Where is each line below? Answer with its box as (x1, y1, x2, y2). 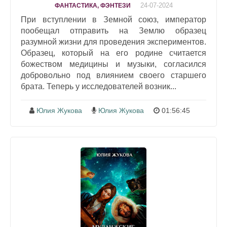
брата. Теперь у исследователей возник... (21, 82, 176, 91)
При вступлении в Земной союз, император (21, 15, 206, 24)
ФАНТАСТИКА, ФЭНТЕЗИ (54, 2, 131, 10)
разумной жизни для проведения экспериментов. (21, 37, 206, 47)
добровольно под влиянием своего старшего (21, 71, 206, 80)
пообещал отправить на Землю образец (21, 26, 206, 35)
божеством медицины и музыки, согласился (21, 60, 206, 69)
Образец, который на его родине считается (21, 49, 206, 58)
